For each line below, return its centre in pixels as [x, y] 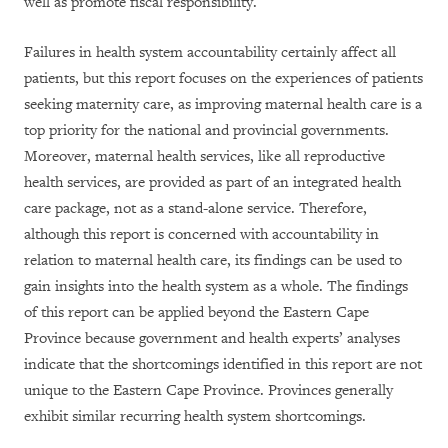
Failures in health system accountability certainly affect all [210, 52]
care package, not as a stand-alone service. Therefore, [195, 208]
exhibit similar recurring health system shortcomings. [195, 416]
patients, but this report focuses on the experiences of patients [223, 78]
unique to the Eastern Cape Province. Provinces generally [208, 390]
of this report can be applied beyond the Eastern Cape [196, 312]
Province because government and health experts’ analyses [212, 338]
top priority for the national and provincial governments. [206, 130]
